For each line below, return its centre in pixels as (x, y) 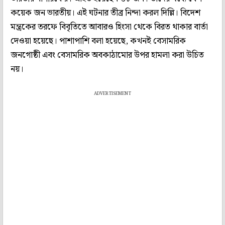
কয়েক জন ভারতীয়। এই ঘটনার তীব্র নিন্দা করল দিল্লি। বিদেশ (105, 13)
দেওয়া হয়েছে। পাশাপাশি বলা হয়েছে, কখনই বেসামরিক (98, 41)
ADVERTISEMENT (113, 93)
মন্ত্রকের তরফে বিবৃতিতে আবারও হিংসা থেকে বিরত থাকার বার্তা (109, 27)
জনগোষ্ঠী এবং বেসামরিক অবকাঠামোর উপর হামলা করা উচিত (107, 55)
